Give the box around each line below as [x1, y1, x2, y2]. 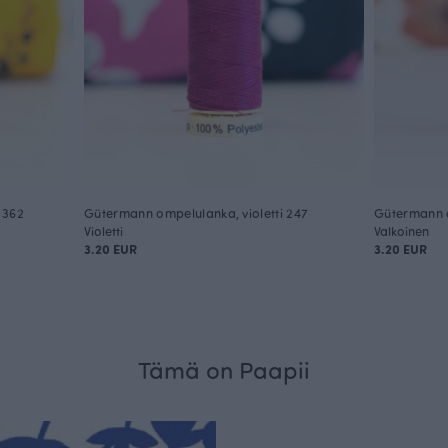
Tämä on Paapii [138, 353, 310, 386]
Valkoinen [374, 222, 429, 240]
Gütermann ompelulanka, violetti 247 [84, 204, 309, 222]
